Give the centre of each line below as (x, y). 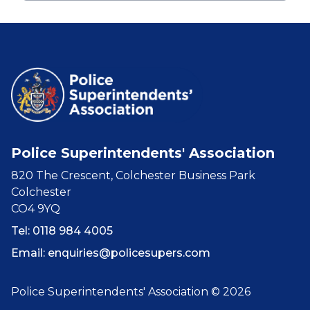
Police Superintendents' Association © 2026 (131, 291)
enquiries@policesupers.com (129, 253)
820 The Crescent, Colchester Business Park (133, 175)
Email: (29, 253)
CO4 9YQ (36, 208)
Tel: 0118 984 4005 (62, 230)
